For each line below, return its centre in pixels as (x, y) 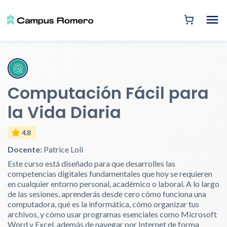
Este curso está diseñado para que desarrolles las (91, 163)
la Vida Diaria (64, 112)
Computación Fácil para (108, 93)
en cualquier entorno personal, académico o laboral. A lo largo (113, 184)
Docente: (25, 149)
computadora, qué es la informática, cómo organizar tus (103, 204)
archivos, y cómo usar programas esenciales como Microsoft (112, 214)
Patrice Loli (63, 149)
